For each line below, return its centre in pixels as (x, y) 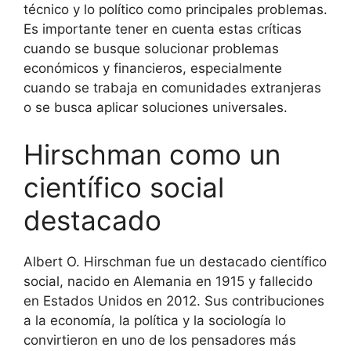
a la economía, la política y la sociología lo (155, 320)
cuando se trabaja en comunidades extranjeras (172, 88)
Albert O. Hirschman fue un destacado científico (175, 261)
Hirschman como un (152, 154)
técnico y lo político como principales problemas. (175, 9)
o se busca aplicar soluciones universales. (156, 107)
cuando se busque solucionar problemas (151, 49)
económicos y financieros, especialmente (153, 68)
